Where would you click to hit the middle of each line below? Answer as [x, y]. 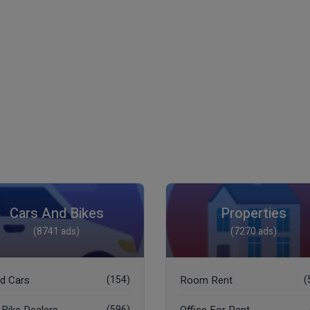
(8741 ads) [56, 231]
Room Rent [206, 280]
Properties [254, 213]
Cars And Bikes [56, 213]
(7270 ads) [254, 231]
